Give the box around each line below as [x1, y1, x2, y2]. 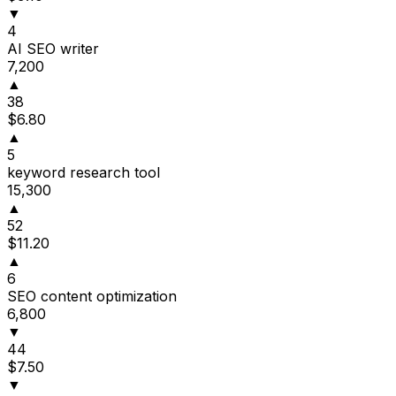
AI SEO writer [7, 40, 99, 58]
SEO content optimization [7, 287, 177, 306]
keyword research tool [7, 164, 160, 182]
